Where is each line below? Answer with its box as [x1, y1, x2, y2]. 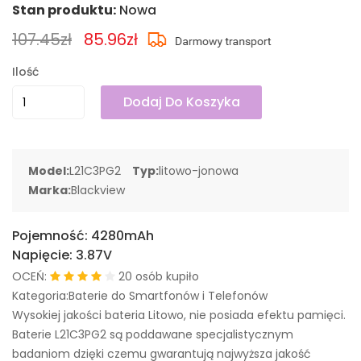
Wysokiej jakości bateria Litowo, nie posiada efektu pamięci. [12, 307, 346, 323]
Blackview [71, 182, 125, 198]
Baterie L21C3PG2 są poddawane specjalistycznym [12, 326, 293, 342]
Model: [28, 163, 69, 179]
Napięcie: [12, 246, 76, 264]
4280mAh [91, 226, 154, 245]
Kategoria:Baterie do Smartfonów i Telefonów [12, 288, 268, 304]
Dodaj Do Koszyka [122, 93, 240, 111]
